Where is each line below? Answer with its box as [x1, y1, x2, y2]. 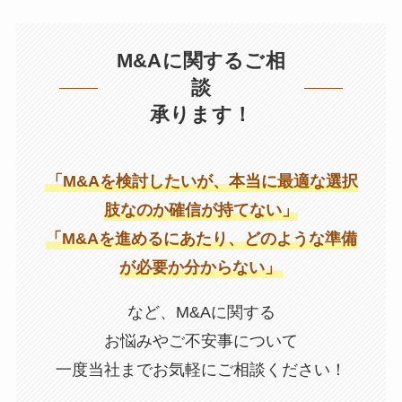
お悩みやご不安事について [104, 331, 298, 350]
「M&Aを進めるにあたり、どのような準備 [45, 229, 357, 248]
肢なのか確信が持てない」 [104, 200, 298, 219]
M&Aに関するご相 [117, 49, 285, 72]
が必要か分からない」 [119, 258, 281, 276]
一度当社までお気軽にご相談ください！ [56, 360, 346, 379]
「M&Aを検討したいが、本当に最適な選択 [46, 171, 358, 190]
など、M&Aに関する [127, 302, 275, 321]
